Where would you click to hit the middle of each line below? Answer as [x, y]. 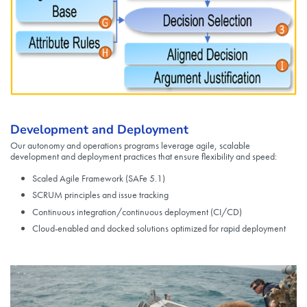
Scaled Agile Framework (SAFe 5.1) [99, 179]
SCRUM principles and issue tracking [100, 195]
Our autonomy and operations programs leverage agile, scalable [130, 146]
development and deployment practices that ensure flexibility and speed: [144, 157]
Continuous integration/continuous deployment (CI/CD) [137, 211]
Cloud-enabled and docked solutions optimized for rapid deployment [159, 229]
